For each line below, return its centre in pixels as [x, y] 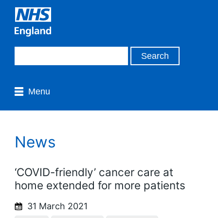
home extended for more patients [100, 185]
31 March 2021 [56, 206]
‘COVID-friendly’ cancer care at [94, 172]
